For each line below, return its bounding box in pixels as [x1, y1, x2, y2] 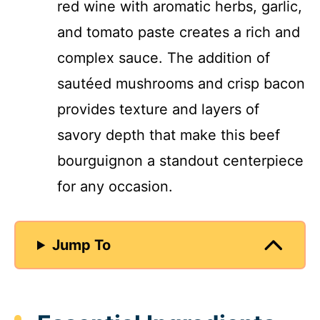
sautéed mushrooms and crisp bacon [57, 75, 305, 92]
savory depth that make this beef [57, 126, 280, 144]
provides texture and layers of [57, 101, 259, 118]
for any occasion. [57, 178, 173, 195]
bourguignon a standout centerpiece [57, 152, 304, 169]
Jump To [52, 236, 111, 254]
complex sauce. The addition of [57, 49, 270, 66]
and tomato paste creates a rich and [57, 24, 300, 41]
